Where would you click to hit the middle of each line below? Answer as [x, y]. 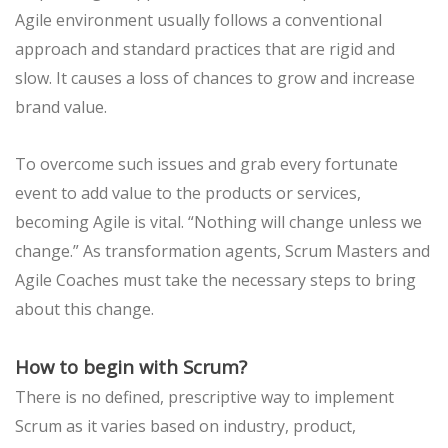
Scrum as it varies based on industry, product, [185, 426]
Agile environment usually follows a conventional [198, 20]
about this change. [84, 309]
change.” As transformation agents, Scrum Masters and [222, 251]
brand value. [61, 107]
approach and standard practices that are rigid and [205, 49]
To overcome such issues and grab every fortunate [206, 164]
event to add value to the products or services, [188, 193]
